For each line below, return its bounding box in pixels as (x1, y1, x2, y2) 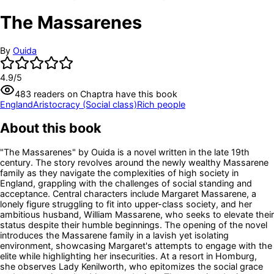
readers (31, 88, 65, 99)
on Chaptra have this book (65, 88, 177, 99)
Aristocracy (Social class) (33, 98, 137, 109)
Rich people (137, 98, 185, 109)
